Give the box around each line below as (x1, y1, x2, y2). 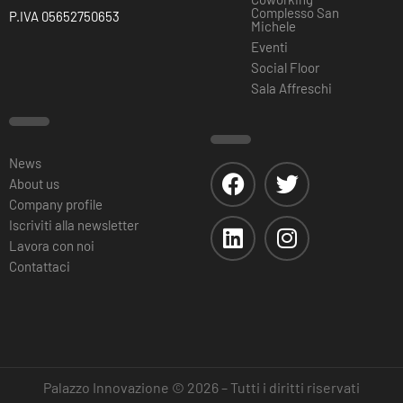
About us (9, 175, 59, 192)
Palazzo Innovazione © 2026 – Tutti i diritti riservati (43, 378, 360, 396)
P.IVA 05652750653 (9, 7, 120, 24)
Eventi (250, 38, 288, 55)
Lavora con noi (9, 237, 94, 254)
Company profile (9, 195, 103, 212)
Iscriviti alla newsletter (9, 216, 139, 233)
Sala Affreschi (250, 79, 332, 96)
